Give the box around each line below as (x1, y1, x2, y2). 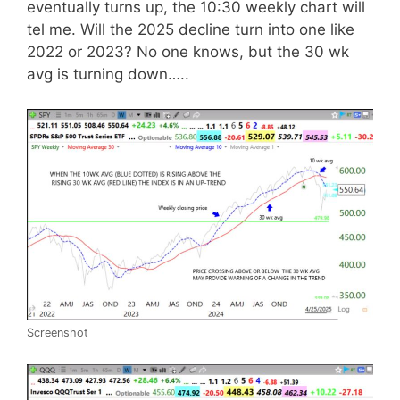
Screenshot (27, 326, 88, 340)
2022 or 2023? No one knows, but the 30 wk (27, 43, 349, 61)
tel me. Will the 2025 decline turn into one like (27, 21, 354, 38)
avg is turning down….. (27, 65, 189, 83)
